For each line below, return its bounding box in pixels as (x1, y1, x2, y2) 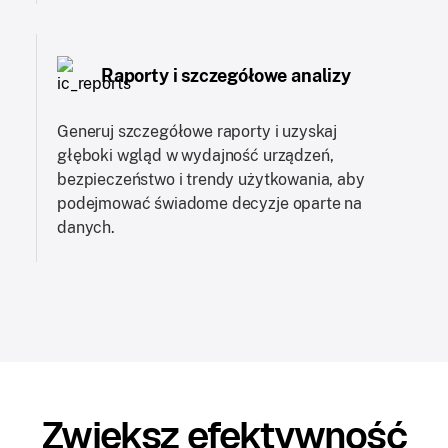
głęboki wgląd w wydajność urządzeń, (57, 145, 334, 165)
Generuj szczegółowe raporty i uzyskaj (57, 121, 338, 141)
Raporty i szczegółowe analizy (101, 65, 351, 87)
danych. (57, 217, 115, 237)
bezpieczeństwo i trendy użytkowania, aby (57, 169, 365, 189)
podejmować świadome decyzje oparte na (57, 193, 363, 213)
